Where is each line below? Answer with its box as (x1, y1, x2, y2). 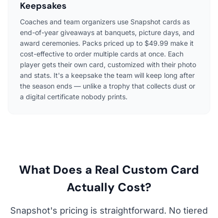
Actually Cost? (67, 179, 151, 195)
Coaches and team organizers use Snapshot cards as (20, 17, 190, 26)
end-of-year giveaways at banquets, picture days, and (20, 28, 195, 36)
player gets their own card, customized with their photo (20, 60, 196, 69)
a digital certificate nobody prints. (20, 92, 127, 101)
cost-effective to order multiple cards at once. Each (20, 49, 183, 58)
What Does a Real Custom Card (19, 162, 199, 177)
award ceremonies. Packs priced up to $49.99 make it (20, 38, 194, 47)
